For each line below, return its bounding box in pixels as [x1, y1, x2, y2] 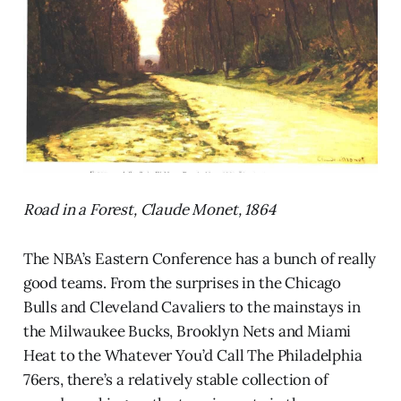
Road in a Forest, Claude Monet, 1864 [22, 199, 276, 219]
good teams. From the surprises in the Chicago [22, 272, 342, 293]
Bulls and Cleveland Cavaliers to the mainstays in [22, 296, 361, 317]
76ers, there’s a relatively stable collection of [22, 369, 328, 389]
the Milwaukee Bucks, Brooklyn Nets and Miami [22, 320, 352, 341]
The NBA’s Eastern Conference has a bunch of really [22, 248, 377, 269]
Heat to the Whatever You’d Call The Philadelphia [22, 345, 363, 365]
